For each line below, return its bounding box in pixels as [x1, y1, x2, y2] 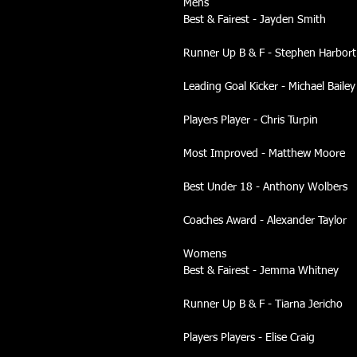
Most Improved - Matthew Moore [183, 147, 345, 159]
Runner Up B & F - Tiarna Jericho [183, 298, 343, 310]
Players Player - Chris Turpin [183, 114, 318, 126]
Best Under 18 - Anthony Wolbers [183, 181, 347, 193]
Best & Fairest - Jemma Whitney [183, 265, 339, 277]
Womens [183, 248, 226, 260]
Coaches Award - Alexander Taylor [183, 214, 347, 226]
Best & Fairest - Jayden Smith [183, 14, 326, 25]
